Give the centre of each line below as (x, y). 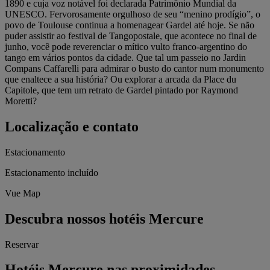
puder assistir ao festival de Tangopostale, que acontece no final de (131, 36)
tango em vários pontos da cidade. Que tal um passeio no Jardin (125, 57)
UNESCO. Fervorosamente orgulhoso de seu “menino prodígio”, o (133, 14)
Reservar (22, 244)
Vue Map (23, 193)
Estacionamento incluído (52, 172)
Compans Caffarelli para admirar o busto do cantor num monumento (134, 68)
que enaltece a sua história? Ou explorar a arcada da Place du (121, 79)
